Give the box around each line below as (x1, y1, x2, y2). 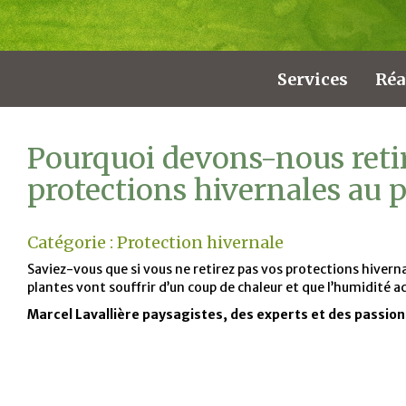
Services (277, 68, 348, 90)
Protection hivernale (117, 232, 284, 254)
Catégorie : (27, 232, 117, 254)
